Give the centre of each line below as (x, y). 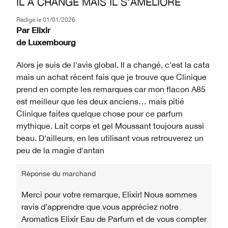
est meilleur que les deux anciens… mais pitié (100, 101)
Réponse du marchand (59, 173)
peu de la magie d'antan (60, 150)
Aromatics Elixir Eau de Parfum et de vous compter (114, 219)
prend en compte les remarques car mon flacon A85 (111, 89)
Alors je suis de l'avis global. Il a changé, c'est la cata (113, 64)
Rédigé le (30, 20)
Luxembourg (52, 42)
